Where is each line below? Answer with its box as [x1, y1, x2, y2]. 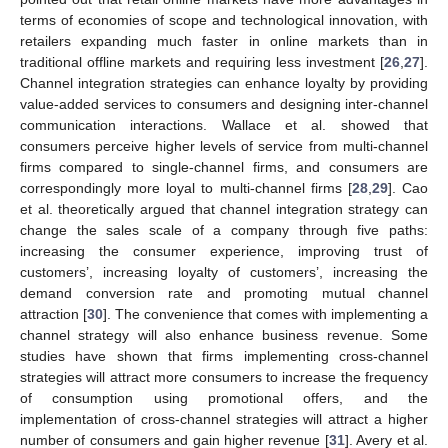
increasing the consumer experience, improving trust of [20, 243, 428, 260]
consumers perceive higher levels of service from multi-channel [20, 138, 428, 155]
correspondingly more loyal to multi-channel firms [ [20, 180, 352, 197]
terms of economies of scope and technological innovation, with [20, 12, 428, 29]
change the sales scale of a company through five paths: [20, 222, 428, 239]
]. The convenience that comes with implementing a [103, 306, 428, 323]
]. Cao [387, 180, 429, 197]
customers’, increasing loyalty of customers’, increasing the [20, 264, 428, 281]
